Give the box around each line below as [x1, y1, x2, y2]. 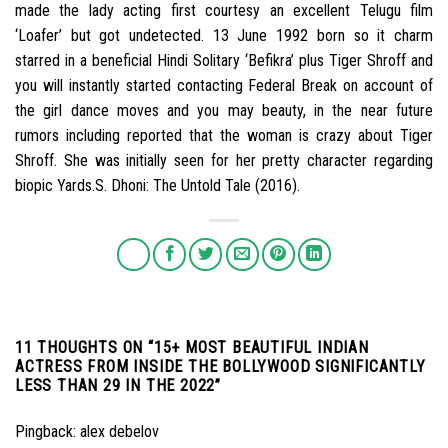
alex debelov [80, 422, 159, 442]
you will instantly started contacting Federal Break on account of [15, 76, 433, 96]
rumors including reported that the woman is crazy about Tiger [15, 126, 433, 146]
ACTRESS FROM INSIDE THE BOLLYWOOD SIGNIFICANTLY [15, 357, 426, 377]
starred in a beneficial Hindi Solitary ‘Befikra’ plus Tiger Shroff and [15, 51, 433, 71]
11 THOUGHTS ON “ [15, 338, 154, 358]
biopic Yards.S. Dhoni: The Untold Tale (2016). [15, 176, 300, 196]
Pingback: [15, 422, 80, 442]
